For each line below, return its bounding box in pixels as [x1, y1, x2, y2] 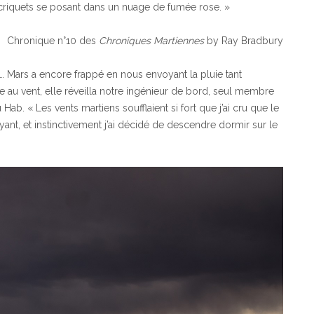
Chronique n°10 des [7, 35, 99, 47]
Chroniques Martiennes [99, 35, 204, 47]
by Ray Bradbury [204, 35, 283, 47]
